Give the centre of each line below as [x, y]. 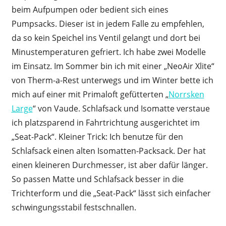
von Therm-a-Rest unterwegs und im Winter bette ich [112, 80]
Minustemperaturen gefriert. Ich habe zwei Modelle [108, 52]
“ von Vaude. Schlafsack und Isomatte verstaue [121, 109]
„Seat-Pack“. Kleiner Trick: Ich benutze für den [97, 137]
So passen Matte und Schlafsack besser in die [97, 179]
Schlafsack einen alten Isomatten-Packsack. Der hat [108, 151]
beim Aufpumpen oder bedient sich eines [90, 10]
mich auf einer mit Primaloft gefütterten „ [90, 95]
